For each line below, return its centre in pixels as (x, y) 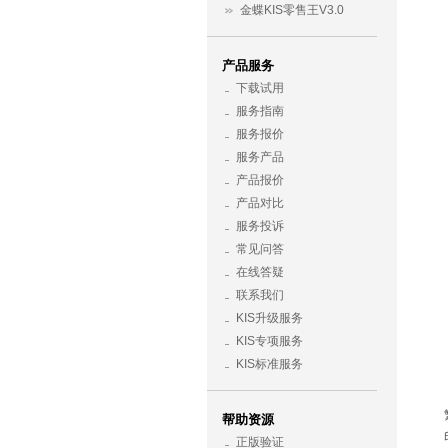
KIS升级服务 (269, 318)
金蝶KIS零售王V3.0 (292, 10)
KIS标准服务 (269, 364)
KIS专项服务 (269, 341)
